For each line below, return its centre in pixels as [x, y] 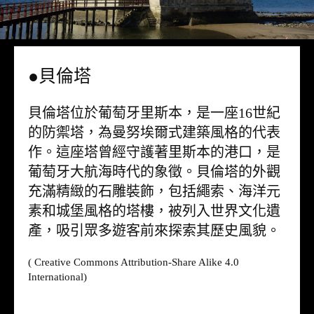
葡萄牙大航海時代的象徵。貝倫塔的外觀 [154, 171]
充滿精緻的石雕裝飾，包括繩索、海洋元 [154, 191]
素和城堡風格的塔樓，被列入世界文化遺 [154, 211]
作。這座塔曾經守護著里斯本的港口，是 [154, 152]
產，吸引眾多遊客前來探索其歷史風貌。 [154, 230]
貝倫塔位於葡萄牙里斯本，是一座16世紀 [154, 112]
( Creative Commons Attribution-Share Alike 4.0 [134, 262]
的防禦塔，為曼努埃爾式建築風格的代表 [154, 132]
